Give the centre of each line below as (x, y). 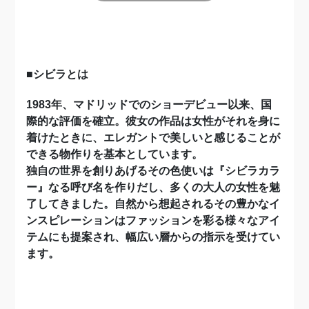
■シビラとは (58, 74)
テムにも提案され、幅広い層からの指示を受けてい (153, 237)
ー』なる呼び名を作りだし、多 (104, 187)
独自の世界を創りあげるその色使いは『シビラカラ (153, 170)
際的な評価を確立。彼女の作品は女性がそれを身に (153, 121)
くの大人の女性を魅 (231, 187)
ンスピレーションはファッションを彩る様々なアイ (153, 220)
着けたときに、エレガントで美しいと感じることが (153, 137)
